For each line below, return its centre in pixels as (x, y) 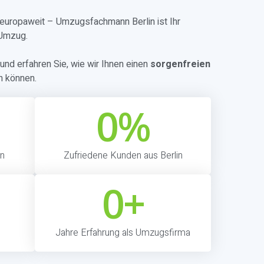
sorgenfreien (181, 64)
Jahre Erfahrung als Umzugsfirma (123, 233)
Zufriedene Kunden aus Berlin (123, 156)
